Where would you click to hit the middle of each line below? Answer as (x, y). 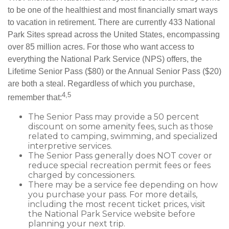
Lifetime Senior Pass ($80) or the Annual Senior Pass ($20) (114, 71)
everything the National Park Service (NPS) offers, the (105, 59)
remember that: (35, 97)
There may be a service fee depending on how (123, 185)
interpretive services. (70, 146)
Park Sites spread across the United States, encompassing (114, 34)
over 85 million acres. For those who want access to (101, 47)
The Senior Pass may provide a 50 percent (114, 117)
